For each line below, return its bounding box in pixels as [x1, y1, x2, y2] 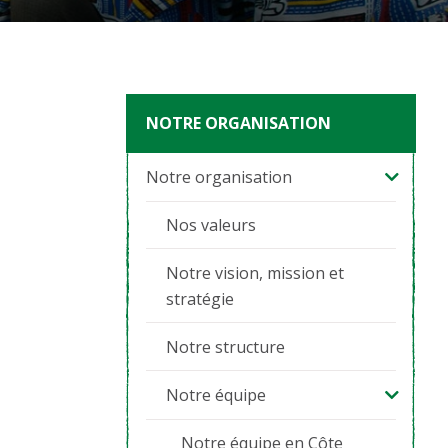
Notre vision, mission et [166, 262, 344, 284]
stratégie [166, 288, 234, 310]
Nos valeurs [166, 214, 256, 236]
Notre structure [166, 336, 285, 358]
